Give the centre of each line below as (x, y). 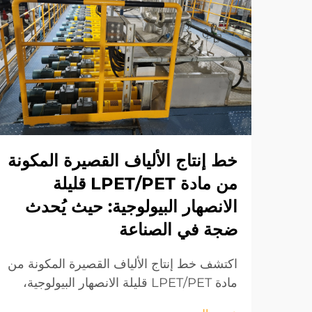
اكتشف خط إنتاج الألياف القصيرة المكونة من (123, 264)
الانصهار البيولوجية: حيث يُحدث (131, 206)
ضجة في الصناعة (178, 229)
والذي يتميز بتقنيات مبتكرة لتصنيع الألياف (134, 301)
